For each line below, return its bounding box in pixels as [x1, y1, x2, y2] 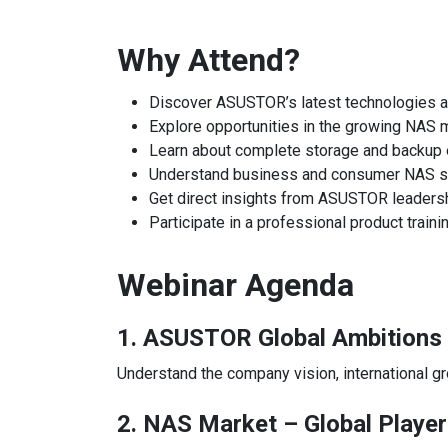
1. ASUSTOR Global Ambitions [117, 323, 442, 352]
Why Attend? [117, 40, 300, 79]
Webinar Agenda [117, 265, 354, 304]
